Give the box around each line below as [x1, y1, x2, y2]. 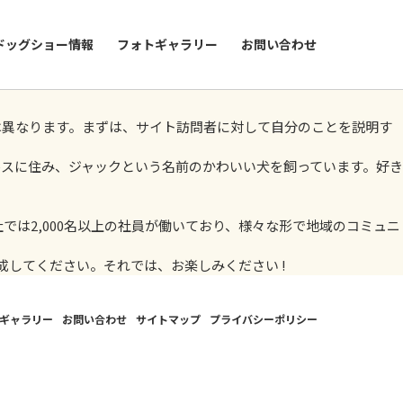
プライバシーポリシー [209, 311, 318, 327]
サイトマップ [135, 311, 201, 327]
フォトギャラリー [116, 35, 218, 53]
